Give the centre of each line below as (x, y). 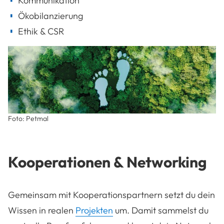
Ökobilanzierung (50, 15)
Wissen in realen (42, 210)
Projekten (94, 210)
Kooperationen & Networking (107, 162)
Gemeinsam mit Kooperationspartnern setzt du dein (111, 194)
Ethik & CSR (41, 31)
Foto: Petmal (28, 118)
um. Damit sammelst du (161, 210)
